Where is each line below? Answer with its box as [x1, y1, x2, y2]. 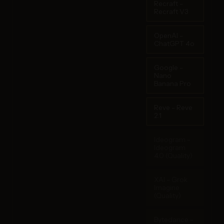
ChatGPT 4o [154, 39, 194, 47]
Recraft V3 [154, 7, 188, 15]
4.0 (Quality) [154, 151, 192, 159]
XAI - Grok [154, 175, 187, 183]
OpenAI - [154, 31, 183, 39]
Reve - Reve [154, 103, 192, 111]
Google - [154, 63, 183, 71]
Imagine [154, 183, 179, 191]
